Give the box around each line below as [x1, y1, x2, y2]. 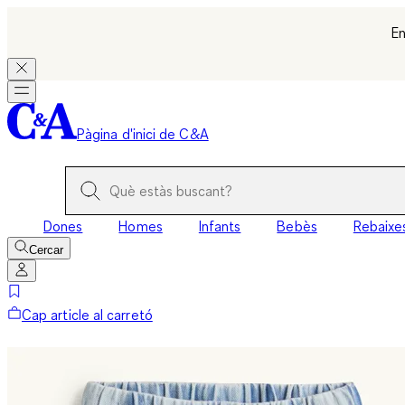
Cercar [29, 243, 63, 257]
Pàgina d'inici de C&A [77, 125, 209, 143]
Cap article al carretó [22, 306, 153, 324]
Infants [198, 217, 241, 235]
